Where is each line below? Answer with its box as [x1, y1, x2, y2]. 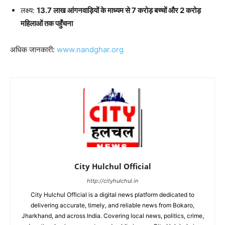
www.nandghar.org [57, 44, 124, 54]
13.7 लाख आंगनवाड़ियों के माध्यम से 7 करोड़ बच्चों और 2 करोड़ [37, 5, 201, 15]
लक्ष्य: [21, 5, 37, 15]
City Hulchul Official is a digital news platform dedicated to [31, 190, 194, 198]
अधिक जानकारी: [10, 44, 57, 54]
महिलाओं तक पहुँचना [21, 18, 73, 28]
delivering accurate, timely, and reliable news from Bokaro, [31, 201, 194, 209]
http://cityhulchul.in [87, 177, 138, 184]
